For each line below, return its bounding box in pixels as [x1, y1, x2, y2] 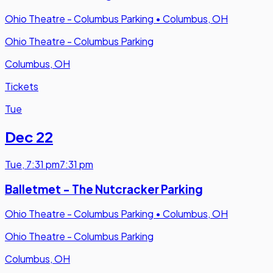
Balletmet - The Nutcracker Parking [5, 182, 203, 196]
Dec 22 [5, 127, 53, 146]
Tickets [5, 80, 38, 93]
